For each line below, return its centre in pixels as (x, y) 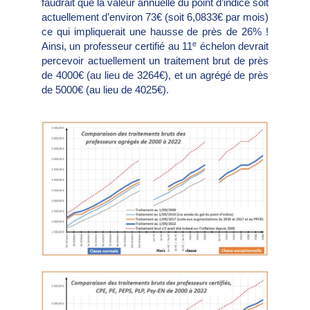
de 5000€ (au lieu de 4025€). (105, 90)
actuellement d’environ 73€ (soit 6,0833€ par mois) (155, 17)
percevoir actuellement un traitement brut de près (155, 61)
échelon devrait (233, 46)
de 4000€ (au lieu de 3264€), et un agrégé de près (155, 75)
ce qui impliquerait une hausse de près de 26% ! (155, 32)
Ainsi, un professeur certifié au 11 (117, 46)
